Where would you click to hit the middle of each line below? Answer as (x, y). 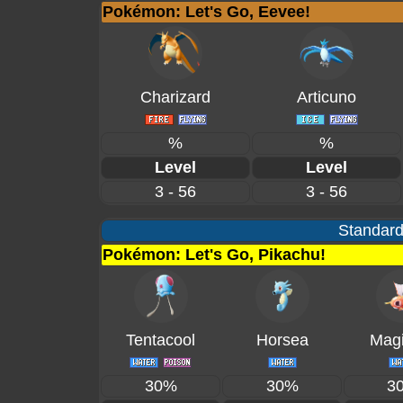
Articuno (327, 97)
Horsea (282, 340)
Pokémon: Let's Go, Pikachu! (214, 255)
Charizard (175, 97)
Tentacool (161, 340)
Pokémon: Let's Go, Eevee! (206, 12)
